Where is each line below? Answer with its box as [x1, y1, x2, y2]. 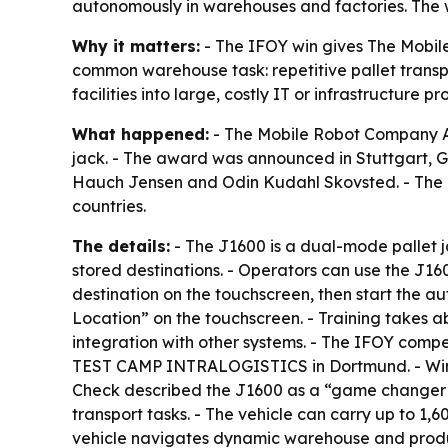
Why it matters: [72, 36, 200, 57]
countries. [72, 196, 146, 217]
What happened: [72, 124, 209, 145]
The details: [72, 236, 170, 257]
